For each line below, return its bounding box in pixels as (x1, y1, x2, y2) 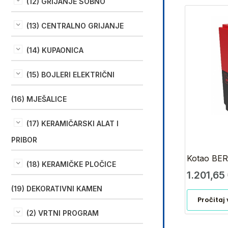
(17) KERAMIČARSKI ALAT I (26, 119, 119, 128)
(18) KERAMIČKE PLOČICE (26, 159, 116, 168)
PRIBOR (11, 135, 37, 144)
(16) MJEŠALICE (11, 94, 67, 103)
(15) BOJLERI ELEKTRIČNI (26, 70, 115, 79)
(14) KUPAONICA (26, 45, 83, 54)
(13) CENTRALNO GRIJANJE (26, 21, 124, 30)
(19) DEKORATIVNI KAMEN (11, 184, 102, 193)
